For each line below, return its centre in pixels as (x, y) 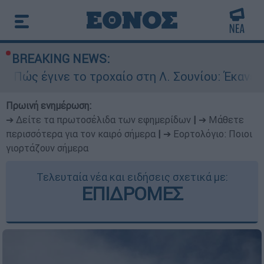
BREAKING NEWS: (61, 59)
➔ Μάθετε (221, 120)
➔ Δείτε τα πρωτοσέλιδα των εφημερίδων (98, 120)
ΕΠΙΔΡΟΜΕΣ (132, 194)
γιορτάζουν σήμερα (47, 148)
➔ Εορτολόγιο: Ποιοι (208, 134)
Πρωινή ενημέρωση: (49, 105)
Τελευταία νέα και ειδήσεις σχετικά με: (132, 177)
